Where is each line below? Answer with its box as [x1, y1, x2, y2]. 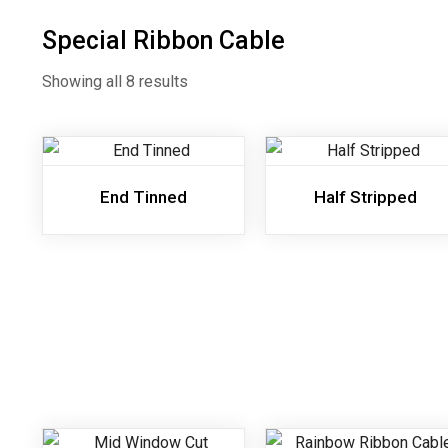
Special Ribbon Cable [42, 26, 285, 55]
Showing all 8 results [42, 72, 188, 91]
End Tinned [99, 187, 187, 207]
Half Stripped [314, 187, 418, 207]
